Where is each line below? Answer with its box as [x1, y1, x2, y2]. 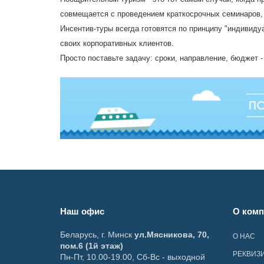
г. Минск [101, 230, 132, 240]
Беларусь [60, 230, 97, 240]
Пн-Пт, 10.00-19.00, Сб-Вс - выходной [60, 252, 205, 262]
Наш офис [60, 206, 104, 217]
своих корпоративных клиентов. [60, 39, 174, 48]
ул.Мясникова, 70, [134, 230, 209, 240]
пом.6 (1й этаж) [60, 241, 123, 251]
